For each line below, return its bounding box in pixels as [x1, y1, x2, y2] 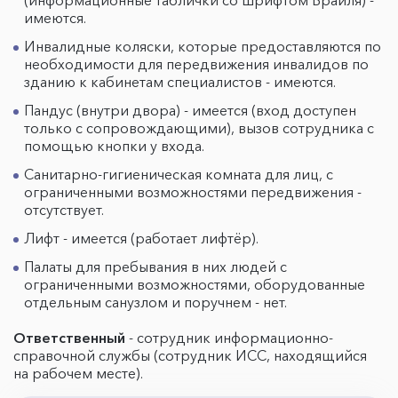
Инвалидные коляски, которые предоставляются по [24, 37, 381, 55]
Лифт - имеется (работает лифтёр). [24, 229, 262, 247]
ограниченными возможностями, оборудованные [24, 275, 365, 293]
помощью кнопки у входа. [24, 137, 208, 155]
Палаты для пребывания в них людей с [24, 258, 287, 275]
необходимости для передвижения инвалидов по [24, 55, 369, 73]
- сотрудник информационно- [125, 329, 333, 346]
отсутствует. [24, 201, 107, 219]
